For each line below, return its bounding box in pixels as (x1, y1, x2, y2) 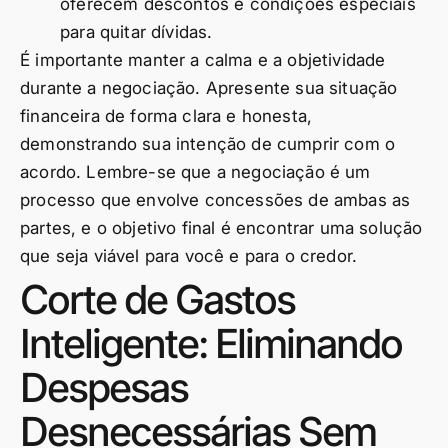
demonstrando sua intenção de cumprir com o (20, 134, 396, 154)
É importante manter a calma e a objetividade (20, 50, 386, 70)
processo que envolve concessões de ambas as (20, 190, 411, 210)
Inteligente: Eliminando (20, 319, 402, 368)
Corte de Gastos (20, 275, 295, 324)
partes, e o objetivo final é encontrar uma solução (20, 218, 423, 238)
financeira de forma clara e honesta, (20, 106, 313, 126)
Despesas (20, 363, 188, 412)
